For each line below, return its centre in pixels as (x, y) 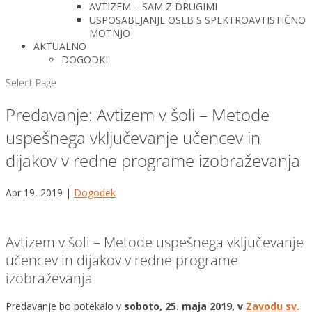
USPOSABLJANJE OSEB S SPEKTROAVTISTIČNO (197, 20)
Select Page (31, 83)
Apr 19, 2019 (34, 192)
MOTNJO (110, 33)
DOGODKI (85, 60)
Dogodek (95, 192)
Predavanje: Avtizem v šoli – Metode (138, 114)
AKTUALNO (60, 46)
